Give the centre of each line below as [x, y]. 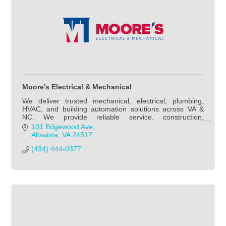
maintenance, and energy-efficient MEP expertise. [102, 125]
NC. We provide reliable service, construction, [113, 117]
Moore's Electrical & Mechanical [77, 87]
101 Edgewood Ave [62, 126]
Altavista [44, 134]
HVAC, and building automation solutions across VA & [113, 109]
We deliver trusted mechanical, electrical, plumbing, [113, 101]
